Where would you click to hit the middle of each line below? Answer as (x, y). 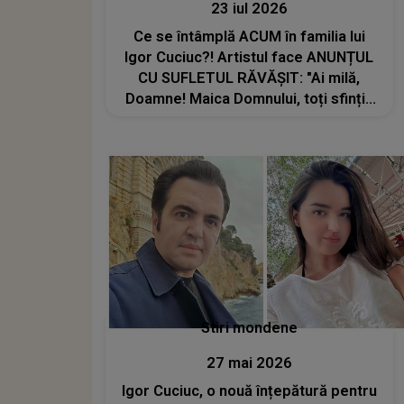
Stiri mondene (249, 328)
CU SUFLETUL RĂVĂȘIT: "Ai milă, (249, 78)
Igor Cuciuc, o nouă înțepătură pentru (249, 391)
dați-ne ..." (249, 140)
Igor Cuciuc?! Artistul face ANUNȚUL (249, 57)
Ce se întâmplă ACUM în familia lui (249, 36)
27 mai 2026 (249, 363)
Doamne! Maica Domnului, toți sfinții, (249, 98)
